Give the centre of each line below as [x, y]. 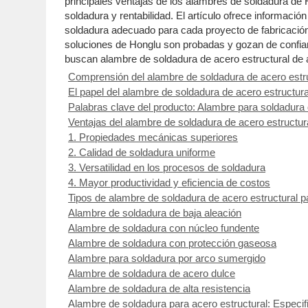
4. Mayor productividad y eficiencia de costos [169, 182]
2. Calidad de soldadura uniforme [142, 152]
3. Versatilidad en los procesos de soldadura [167, 167]
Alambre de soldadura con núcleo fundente [164, 228]
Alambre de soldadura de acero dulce [152, 273]
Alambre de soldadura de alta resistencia [159, 288]
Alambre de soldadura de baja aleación [155, 212]
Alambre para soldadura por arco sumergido [167, 258]
